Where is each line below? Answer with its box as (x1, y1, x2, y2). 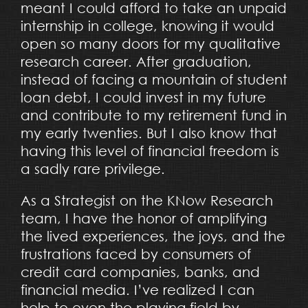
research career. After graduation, (20, 53, 252, 69)
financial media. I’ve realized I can (20, 281, 254, 298)
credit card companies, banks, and (20, 263, 260, 280)
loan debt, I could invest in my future (20, 89, 266, 105)
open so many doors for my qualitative (20, 35, 280, 52)
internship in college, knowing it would (20, 17, 274, 34)
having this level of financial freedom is (20, 142, 279, 159)
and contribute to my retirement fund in (20, 107, 287, 123)
